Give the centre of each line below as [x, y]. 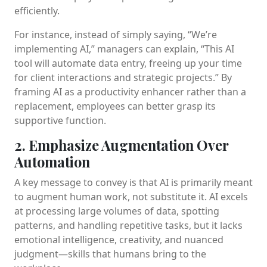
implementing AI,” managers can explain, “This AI [124, 49]
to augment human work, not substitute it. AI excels [131, 196]
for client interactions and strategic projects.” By [123, 77]
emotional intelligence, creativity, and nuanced [119, 239]
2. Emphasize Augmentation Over [122, 145]
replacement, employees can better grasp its [115, 106]
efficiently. [37, 10]
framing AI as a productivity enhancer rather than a [130, 91]
